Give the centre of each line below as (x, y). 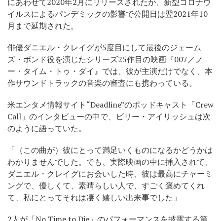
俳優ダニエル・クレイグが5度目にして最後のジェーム (104, 47)
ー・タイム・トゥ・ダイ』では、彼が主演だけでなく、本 (110, 71)
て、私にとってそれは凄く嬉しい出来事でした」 (94, 197)
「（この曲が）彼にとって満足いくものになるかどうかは (110, 150)
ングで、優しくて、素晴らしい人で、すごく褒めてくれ (106, 185)
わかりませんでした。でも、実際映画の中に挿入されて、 (110, 162)
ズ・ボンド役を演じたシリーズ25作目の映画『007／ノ (105, 59)
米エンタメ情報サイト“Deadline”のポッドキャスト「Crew (110, 104)
